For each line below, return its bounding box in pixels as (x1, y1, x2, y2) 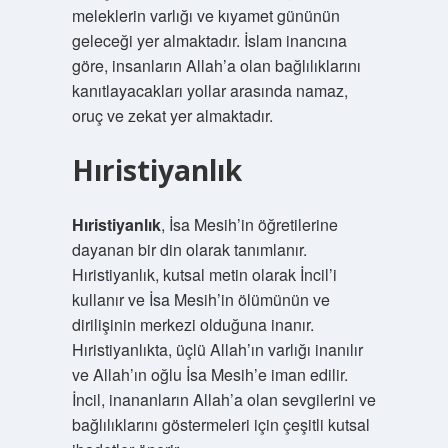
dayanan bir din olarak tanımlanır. (71, 238, 307, 261)
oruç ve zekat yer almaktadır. (71, 104, 273, 127)
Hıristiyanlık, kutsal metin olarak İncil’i (71, 263, 337, 286)
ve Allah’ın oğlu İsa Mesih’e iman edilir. (71, 363, 348, 386)
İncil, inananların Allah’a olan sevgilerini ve (71, 388, 376, 411)
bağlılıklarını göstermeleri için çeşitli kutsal (71, 413, 370, 436)
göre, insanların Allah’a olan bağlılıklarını (71, 54, 361, 77)
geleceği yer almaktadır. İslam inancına (71, 29, 347, 52)
